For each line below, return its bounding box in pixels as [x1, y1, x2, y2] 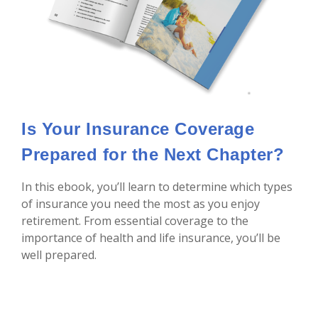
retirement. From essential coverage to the [21, 213, 248, 229]
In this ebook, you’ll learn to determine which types [21, 179, 292, 195]
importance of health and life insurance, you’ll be [21, 230, 280, 246]
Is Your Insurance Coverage [21, 119, 254, 139]
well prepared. [21, 247, 97, 263]
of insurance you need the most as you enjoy [21, 196, 260, 212]
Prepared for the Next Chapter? [21, 145, 284, 165]
